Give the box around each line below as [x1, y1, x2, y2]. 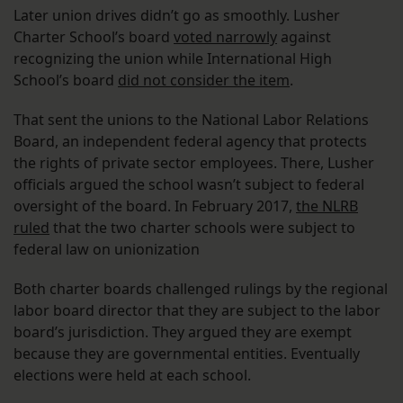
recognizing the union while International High [13, 49, 332, 69]
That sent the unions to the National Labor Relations [13, 110, 369, 130]
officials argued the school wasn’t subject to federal [13, 175, 364, 195]
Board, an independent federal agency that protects [13, 131, 367, 152]
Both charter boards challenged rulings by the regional [13, 279, 388, 300]
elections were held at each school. [13, 365, 255, 386]
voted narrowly [174, 27, 277, 48]
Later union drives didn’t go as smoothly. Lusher [13, 5, 340, 26]
